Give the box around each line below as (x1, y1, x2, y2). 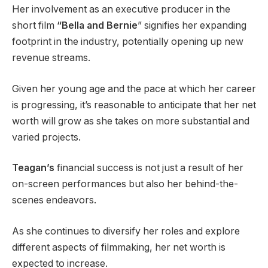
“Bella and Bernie (57, 20, 138, 32)
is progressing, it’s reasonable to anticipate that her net (12, 99, 256, 111)
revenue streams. (12, 52, 90, 64)
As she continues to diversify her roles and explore (12, 225, 240, 237)
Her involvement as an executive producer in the (12, 4, 230, 16)
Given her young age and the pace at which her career (12, 83, 256, 95)
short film (12, 20, 57, 32)
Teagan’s (12, 162, 54, 174)
